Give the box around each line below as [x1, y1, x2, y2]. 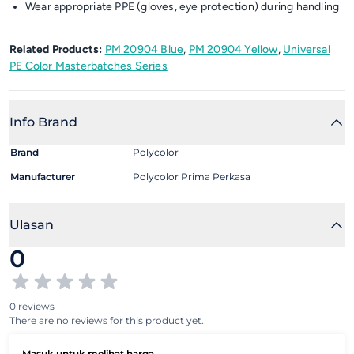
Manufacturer [10, 171, 75, 183]
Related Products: [9, 43, 103, 56]
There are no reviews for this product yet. [9, 314, 204, 326]
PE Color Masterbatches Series [9, 59, 168, 73]
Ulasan [9, 217, 54, 232]
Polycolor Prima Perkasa [133, 171, 250, 183]
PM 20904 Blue [104, 43, 184, 56]
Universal [283, 43, 330, 56]
